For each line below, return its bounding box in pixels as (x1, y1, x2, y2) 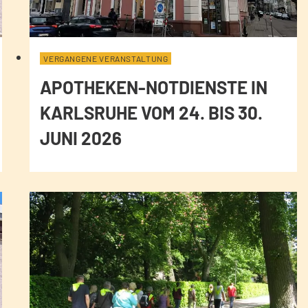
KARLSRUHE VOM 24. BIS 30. (40, 102, 263, 124)
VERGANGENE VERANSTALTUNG (43, 54, 168, 64)
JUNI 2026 (40, 127, 122, 149)
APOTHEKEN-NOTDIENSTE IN (40, 76, 268, 98)
